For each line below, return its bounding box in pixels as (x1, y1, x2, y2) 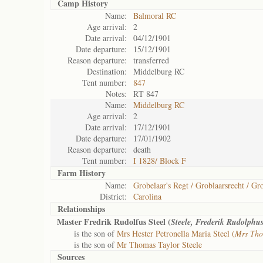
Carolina (133, 191, 161, 202)
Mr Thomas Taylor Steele (117, 239, 202, 250)
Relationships (58, 203, 105, 215)
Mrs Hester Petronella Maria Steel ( (117, 228, 235, 239)
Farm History (58, 167, 106, 179)
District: (100, 191, 127, 202)
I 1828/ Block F (133, 155, 186, 166)
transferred (133, 55, 169, 66)
